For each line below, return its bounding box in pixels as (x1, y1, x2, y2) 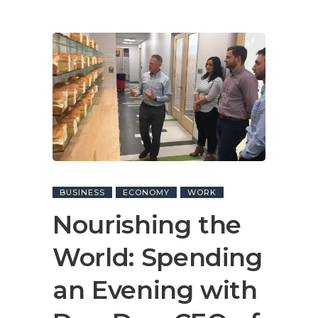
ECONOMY (123, 187, 170, 198)
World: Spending (53, 242, 263, 273)
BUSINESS (60, 187, 105, 198)
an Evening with (53, 275, 258, 306)
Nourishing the (53, 209, 242, 241)
